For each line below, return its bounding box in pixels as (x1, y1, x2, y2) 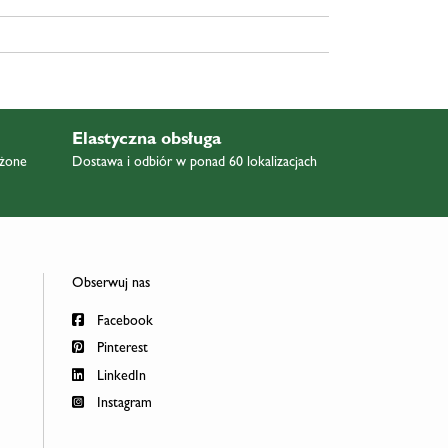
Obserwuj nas (71, 276, 150, 291)
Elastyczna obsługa (71, 131, 221, 150)
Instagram (92, 397, 152, 412)
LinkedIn (92, 369, 146, 384)
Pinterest (92, 342, 148, 357)
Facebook (92, 314, 153, 329)
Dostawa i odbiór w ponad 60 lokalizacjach (71, 155, 317, 170)
